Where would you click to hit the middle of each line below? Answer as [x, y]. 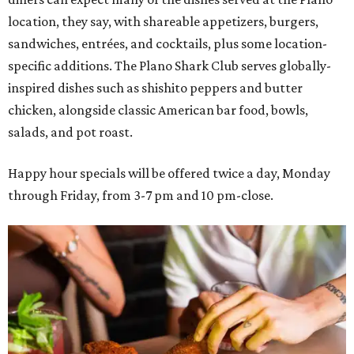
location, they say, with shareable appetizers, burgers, [163, 21]
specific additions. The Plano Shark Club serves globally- [169, 65]
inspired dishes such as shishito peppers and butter [155, 87]
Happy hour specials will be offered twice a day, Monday [169, 173]
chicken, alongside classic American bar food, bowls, [158, 109]
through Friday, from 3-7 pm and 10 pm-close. [141, 195]
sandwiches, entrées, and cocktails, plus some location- [168, 43]
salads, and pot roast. [70, 132]
